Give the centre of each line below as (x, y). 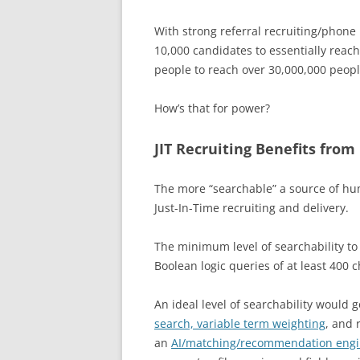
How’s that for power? (212, 108)
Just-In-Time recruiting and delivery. (252, 208)
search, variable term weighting (240, 323)
